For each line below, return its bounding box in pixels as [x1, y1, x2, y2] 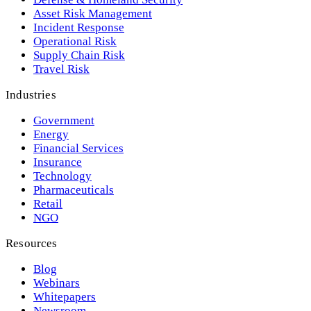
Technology [33, 169, 92, 183]
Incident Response [33, 20, 124, 34]
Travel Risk [33, 62, 90, 76]
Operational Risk [33, 34, 117, 48]
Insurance [33, 155, 82, 169]
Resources [6, 236, 58, 250]
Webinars [33, 276, 80, 289]
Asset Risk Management [33, 6, 152, 20]
